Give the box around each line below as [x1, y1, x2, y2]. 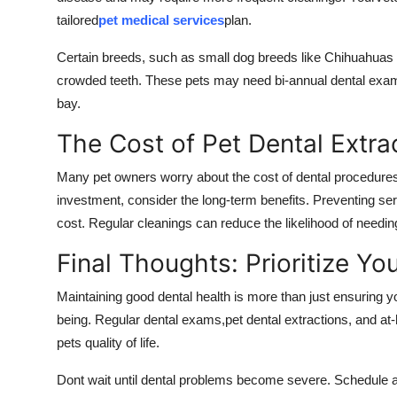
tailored [57, 12, 98, 27]
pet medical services [98, 12, 224, 27]
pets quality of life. [57, 334, 160, 350]
